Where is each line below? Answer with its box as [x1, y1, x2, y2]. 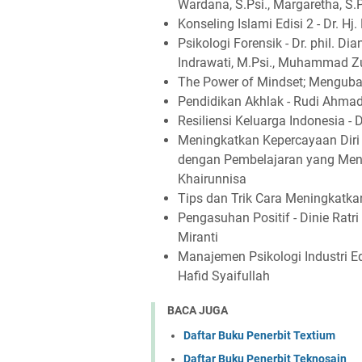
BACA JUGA [167, 304, 228, 317]
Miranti [178, 229, 218, 245]
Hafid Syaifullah [178, 268, 270, 284]
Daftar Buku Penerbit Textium [183, 328, 335, 342]
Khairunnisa [178, 171, 246, 187]
